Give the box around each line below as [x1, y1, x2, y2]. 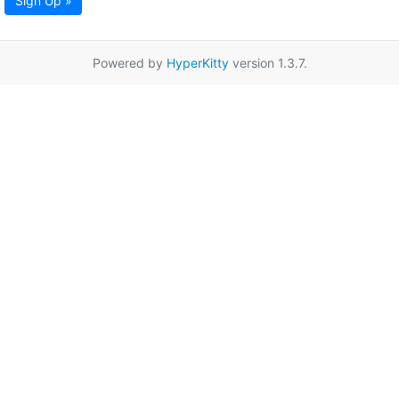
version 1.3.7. [228, 55, 307, 71]
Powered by [92, 55, 167, 71]
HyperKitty [166, 55, 229, 71]
